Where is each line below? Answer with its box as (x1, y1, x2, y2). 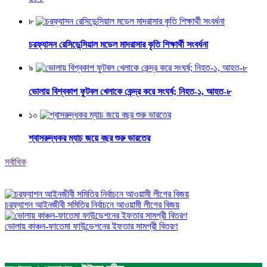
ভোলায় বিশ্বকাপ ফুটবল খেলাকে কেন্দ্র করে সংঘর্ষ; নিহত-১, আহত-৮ (29, 86, 231, 97)
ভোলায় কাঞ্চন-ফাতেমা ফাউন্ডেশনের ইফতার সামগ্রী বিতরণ (5, 221, 178, 231)
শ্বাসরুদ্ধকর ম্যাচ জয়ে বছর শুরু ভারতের (29, 133, 150, 144)
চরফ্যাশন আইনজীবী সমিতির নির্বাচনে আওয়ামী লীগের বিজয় (5, 199, 179, 210)
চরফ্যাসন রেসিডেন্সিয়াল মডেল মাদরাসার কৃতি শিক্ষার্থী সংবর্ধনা (29, 39, 208, 50)
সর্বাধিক (5, 156, 26, 167)
